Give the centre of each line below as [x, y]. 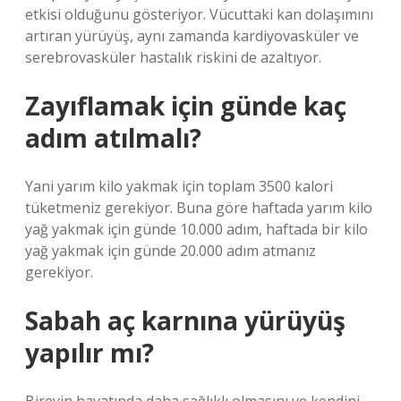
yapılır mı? [90, 353]
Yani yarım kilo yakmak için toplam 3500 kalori [179, 186]
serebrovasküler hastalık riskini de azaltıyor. [173, 57]
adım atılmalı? [113, 138]
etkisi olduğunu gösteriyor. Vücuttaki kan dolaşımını [199, 14]
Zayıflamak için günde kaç [186, 106]
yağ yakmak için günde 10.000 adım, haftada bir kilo [196, 229]
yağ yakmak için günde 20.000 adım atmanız [171, 251]
